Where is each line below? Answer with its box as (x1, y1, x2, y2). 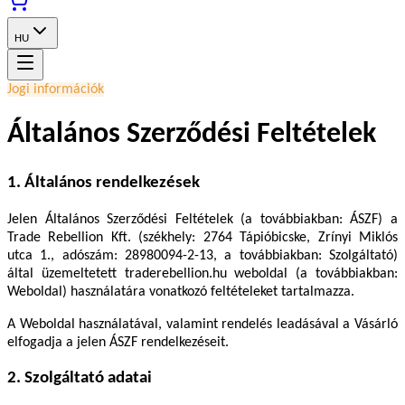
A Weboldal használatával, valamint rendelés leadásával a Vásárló (7, 316, 398, 332)
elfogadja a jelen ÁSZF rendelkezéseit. (7, 334, 229, 350)
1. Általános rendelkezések (7, 174, 200, 192)
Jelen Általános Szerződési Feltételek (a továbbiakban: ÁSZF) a (7, 212, 398, 227)
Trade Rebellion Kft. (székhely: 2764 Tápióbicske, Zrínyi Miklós (7, 230, 398, 245)
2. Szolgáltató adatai (7, 370, 152, 388)
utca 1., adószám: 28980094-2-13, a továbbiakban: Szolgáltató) (7, 248, 398, 263)
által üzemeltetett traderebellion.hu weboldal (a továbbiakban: (7, 266, 398, 281)
